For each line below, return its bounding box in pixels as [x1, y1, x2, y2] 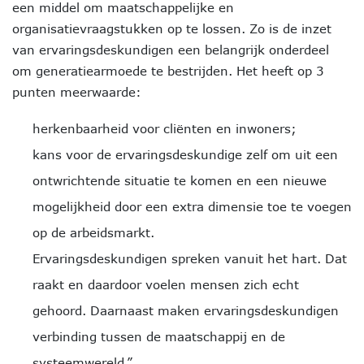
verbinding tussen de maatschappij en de [32, 329, 285, 344]
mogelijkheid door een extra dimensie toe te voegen [32, 199, 352, 214]
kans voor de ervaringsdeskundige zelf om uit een [32, 147, 338, 162]
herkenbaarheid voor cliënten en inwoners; [32, 121, 297, 136]
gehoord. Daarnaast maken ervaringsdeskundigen [32, 303, 339, 318]
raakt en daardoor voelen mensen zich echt [32, 277, 299, 292]
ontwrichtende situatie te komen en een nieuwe [32, 173, 327, 188]
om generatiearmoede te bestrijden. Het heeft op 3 [12, 63, 324, 78]
